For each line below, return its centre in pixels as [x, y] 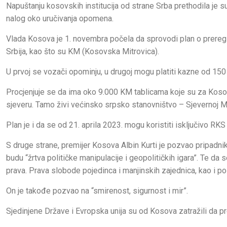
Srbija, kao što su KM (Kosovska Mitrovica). [83, 51]
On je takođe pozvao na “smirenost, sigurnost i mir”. [97, 191]
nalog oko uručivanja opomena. [60, 18]
